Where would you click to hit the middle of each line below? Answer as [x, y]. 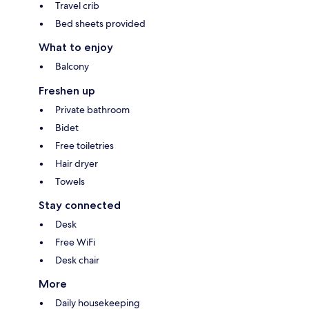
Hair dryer [77, 164]
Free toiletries [84, 146]
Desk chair [77, 260]
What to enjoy [76, 48]
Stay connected [80, 206]
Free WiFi [75, 242]
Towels [70, 182]
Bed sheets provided [100, 24]
